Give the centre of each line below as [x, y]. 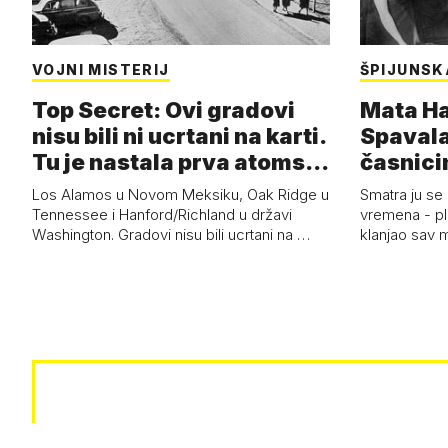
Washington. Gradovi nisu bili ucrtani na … [171, 235]
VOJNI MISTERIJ [101, 70]
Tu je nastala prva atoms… [180, 162]
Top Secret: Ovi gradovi [163, 110]
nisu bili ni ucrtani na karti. [179, 136]
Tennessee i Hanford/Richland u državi [162, 215]
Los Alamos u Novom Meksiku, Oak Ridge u [180, 195]
